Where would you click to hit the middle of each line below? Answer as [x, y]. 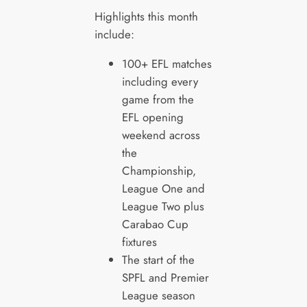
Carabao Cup [155, 224]
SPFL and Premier [165, 277]
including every [160, 81]
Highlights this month [146, 16]
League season [158, 295]
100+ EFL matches [167, 63]
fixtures [139, 242]
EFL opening [152, 117]
